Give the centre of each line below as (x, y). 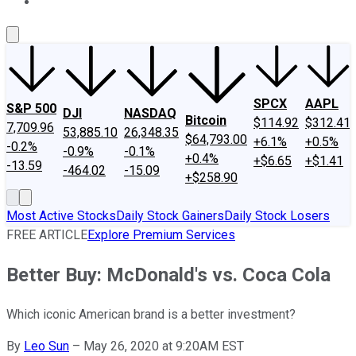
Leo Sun (46, 346)
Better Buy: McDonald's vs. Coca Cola (168, 275)
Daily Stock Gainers (170, 216)
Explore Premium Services (161, 235)
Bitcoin (206, 120)
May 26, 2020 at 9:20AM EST (164, 346)
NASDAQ (150, 113)
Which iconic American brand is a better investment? (151, 314)
